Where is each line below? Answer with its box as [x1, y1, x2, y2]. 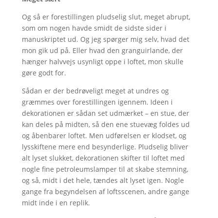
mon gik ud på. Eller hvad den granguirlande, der [21, 46, 183, 55]
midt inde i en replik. [21, 198, 90, 208]
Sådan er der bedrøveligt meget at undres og [21, 86, 169, 96]
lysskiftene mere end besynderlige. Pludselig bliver [21, 142, 188, 152]
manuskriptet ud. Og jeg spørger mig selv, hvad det [21, 35, 189, 44]
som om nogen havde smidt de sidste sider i [21, 23, 166, 33]
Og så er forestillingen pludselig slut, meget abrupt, [21, 12, 190, 22]
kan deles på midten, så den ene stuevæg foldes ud [21, 120, 190, 129]
